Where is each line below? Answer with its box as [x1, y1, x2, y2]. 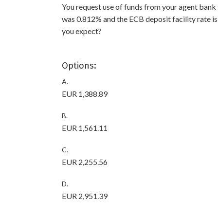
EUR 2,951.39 [62, 191, 108, 200]
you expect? [62, 26, 102, 36]
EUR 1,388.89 [62, 89, 108, 98]
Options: [62, 60, 96, 71]
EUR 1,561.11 [62, 123, 108, 132]
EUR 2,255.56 [62, 157, 108, 166]
